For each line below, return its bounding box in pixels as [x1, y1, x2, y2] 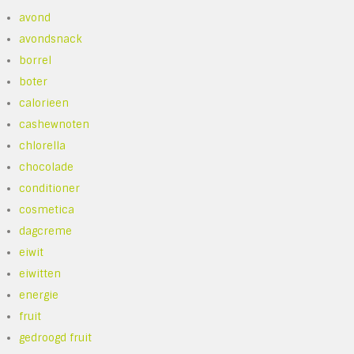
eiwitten [19, 267, 62, 281]
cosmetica [19, 203, 75, 217]
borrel [19, 54, 52, 68]
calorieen [19, 96, 70, 111]
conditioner [19, 182, 81, 196]
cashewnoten [19, 118, 90, 132]
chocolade [19, 160, 74, 175]
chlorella [19, 139, 66, 153]
